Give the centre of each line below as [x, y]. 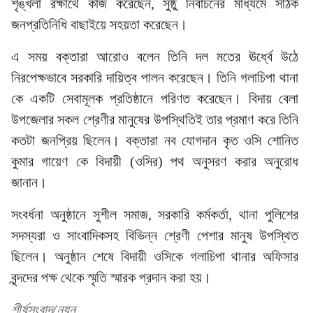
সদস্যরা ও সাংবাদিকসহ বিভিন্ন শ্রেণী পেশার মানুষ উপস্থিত [155, 235]
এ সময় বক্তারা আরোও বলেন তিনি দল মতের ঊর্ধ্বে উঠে [155, 57]
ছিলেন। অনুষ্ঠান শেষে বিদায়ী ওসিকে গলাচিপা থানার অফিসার [155, 256]
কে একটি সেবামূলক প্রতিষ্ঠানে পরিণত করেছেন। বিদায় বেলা [155, 99]
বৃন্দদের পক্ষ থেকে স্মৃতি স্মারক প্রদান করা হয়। [111, 277]
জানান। [29, 182]
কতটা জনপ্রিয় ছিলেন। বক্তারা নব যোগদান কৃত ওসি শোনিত [155, 140]
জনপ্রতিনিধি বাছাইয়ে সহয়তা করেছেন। [99, 24]
